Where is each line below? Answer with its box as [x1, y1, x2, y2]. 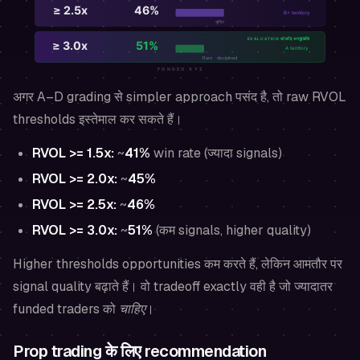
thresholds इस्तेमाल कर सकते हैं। [13, 111, 182, 129]
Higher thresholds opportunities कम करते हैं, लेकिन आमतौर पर [13, 256, 342, 273]
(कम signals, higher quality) [153, 222, 311, 239]
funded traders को [13, 301, 119, 318]
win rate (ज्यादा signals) [150, 145, 282, 162]
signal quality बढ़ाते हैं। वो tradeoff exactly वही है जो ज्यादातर [13, 278, 333, 296]
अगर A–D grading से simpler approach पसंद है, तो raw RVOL [13, 88, 346, 106]
